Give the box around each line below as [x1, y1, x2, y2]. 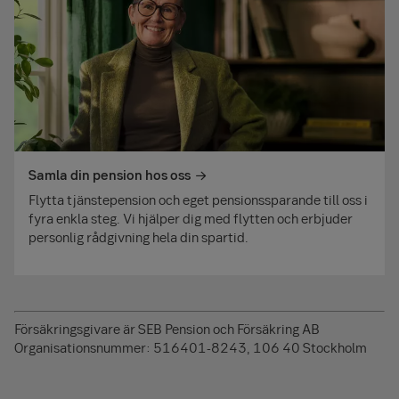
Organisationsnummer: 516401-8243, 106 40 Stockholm [14, 338, 367, 357]
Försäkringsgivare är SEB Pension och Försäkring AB [14, 320, 320, 338]
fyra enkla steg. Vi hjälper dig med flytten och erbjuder [28, 209, 353, 228]
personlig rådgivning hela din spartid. [28, 228, 248, 247]
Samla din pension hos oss [28, 166, 191, 184]
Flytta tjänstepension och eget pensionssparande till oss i [28, 191, 368, 209]
